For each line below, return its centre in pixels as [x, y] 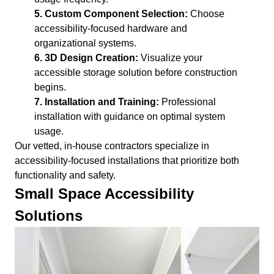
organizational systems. [85, 43]
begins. [50, 87]
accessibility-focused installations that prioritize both [127, 160]
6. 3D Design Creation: [86, 57]
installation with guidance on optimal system [130, 116]
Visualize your [170, 57]
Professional [187, 102]
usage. [49, 131]
